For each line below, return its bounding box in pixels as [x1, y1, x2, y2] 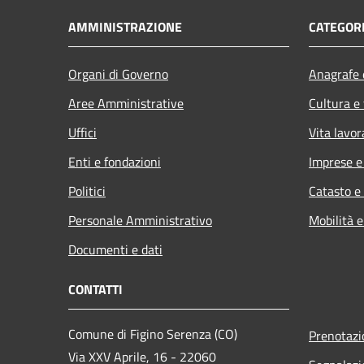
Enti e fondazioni [68, 151, 161, 171]
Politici [68, 180, 106, 201]
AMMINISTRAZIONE [68, 16, 182, 37]
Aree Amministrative [68, 93, 184, 113]
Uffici [68, 122, 97, 142]
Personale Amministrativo [68, 210, 212, 230]
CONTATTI [68, 279, 123, 299]
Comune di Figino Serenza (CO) [68, 323, 237, 344]
